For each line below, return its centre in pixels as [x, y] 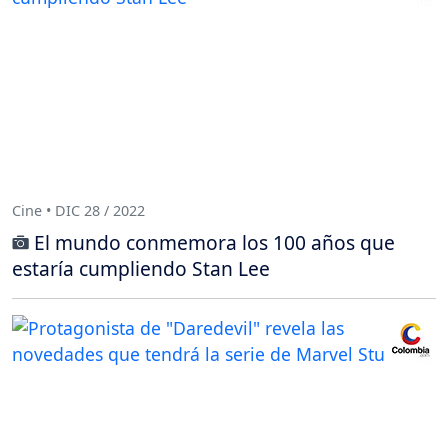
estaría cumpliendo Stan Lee [141, 268]
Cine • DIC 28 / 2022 [78, 211]
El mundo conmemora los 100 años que [214, 242]
